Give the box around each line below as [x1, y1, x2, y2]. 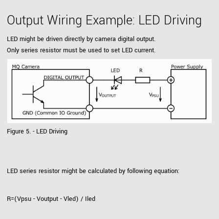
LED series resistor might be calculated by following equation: [7, 166, 179, 175]
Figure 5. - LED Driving [7, 127, 67, 136]
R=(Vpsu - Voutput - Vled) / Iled [7, 194, 95, 203]
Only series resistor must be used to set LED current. [7, 46, 155, 55]
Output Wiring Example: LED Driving [7, 12, 202, 30]
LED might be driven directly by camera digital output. [7, 35, 155, 44]
